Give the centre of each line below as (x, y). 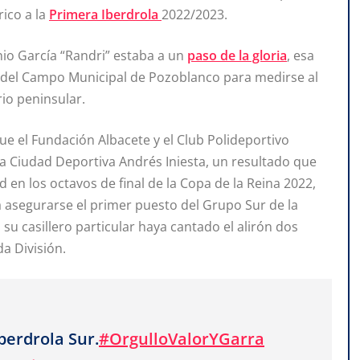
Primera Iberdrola (105, 15)
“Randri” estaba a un (124, 56)
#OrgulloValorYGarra (182, 339)
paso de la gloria (237, 56)
